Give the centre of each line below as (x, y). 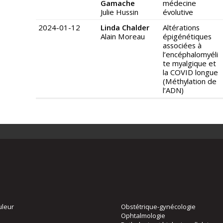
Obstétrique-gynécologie (158, 207)
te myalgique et (189, 63)
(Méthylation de (190, 81)
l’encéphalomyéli (190, 55)
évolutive (178, 12)
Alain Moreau (123, 37)
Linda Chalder (125, 28)
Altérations (181, 28)
